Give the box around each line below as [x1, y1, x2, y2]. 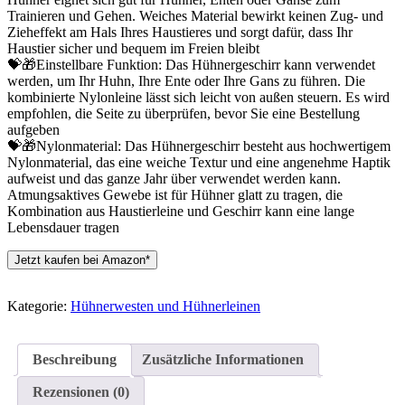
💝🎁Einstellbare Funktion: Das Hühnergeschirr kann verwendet [7, 57, 375, 73]
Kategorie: [7, 298, 71, 315]
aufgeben [7, 122, 60, 138]
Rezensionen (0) [33, 384, 129, 400]
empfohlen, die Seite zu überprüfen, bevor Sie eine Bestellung [7, 106, 360, 122]
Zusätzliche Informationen [142, 352, 304, 368]
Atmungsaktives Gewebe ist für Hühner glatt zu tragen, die [7, 187, 343, 203]
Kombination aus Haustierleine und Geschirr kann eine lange [7, 203, 354, 220]
